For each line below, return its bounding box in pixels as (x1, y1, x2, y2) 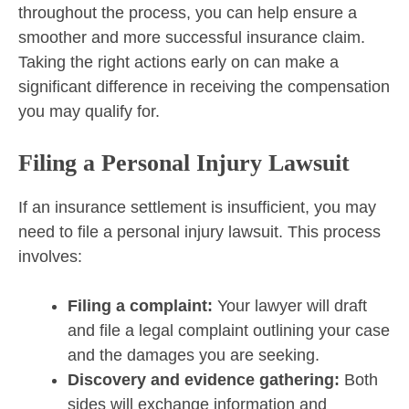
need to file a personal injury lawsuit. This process (18, 222, 381, 241)
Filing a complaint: (68, 296, 213, 315)
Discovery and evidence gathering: (68, 370, 344, 389)
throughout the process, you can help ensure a (18, 3, 357, 22)
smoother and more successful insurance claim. (18, 27, 365, 47)
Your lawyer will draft (213, 296, 367, 315)
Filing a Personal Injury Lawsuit (18, 149, 350, 176)
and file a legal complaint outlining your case (68, 320, 390, 340)
